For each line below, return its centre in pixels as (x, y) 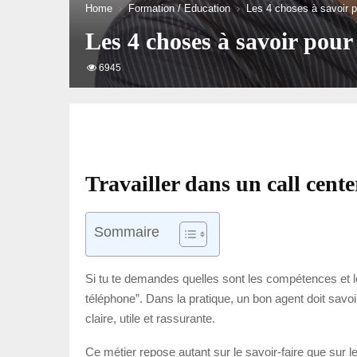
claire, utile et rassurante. (150, 318)
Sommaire (127, 231)
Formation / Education (179, 8)
